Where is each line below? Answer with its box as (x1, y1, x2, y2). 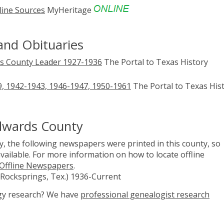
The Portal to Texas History (102, 56, 208, 67)
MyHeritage (45, 4, 93, 15)
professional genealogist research (80, 189, 209, 200)
